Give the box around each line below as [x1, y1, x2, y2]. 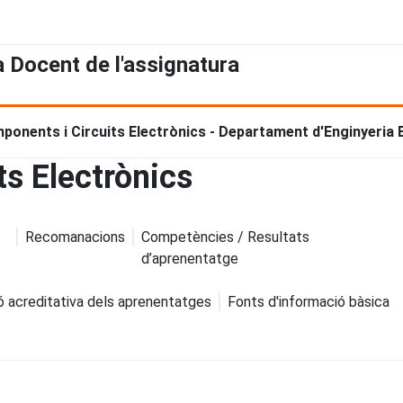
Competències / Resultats [141, 228, 310, 246]
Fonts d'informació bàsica [228, 292, 390, 310]
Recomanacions [25, 228, 126, 246]
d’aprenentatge [141, 249, 239, 267]
